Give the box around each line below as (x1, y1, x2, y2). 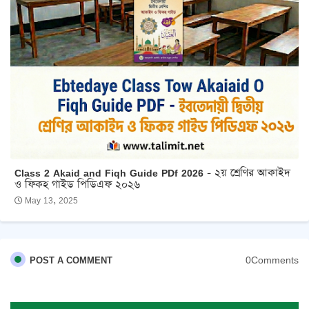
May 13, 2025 (25, 193, 78, 207)
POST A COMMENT (30, 252, 112, 267)
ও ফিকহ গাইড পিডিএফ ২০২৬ (14, 177, 140, 192)
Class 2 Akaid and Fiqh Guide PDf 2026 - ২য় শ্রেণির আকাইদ (14, 165, 290, 180)
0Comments (246, 252, 299, 268)
